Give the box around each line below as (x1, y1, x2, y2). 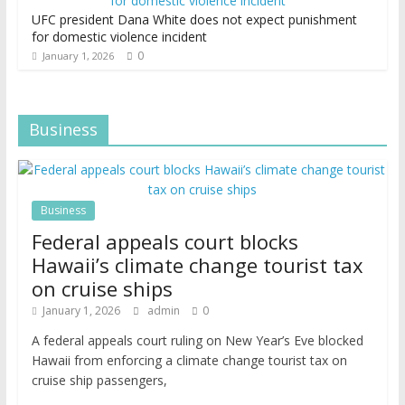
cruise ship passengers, (31, 372, 167, 390)
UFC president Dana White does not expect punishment (31, 11, 357, 29)
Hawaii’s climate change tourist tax (31, 251, 363, 279)
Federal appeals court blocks (31, 228, 298, 256)
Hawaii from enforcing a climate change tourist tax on (31, 352, 347, 370)
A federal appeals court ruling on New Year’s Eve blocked (31, 332, 363, 350)
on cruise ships (31, 275, 173, 303)
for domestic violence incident (31, 28, 207, 46)
